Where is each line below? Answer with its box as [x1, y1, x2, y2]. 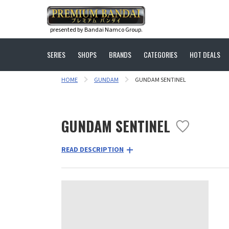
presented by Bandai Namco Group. [50, 25, 143, 34]
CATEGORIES [144, 49, 177, 60]
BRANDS [109, 49, 131, 60]
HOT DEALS [190, 49, 220, 60]
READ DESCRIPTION [61, 145, 124, 155]
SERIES [47, 49, 65, 60]
